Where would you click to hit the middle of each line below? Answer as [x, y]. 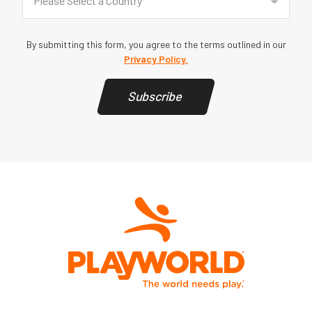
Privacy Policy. [156, 59]
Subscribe [156, 96]
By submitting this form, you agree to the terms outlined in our [156, 44]
